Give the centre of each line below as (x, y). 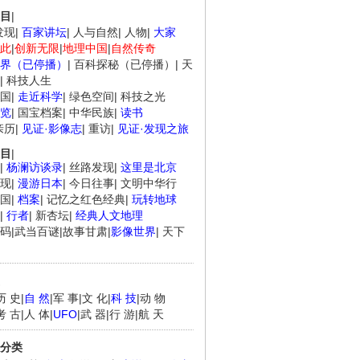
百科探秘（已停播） (125, 64)
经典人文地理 (109, 215)
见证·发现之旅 (153, 129)
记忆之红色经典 (86, 199)
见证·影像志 (52, 129)
